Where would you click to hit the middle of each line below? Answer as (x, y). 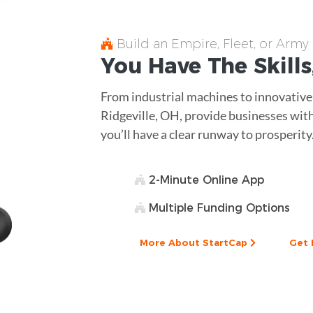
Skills (283, 66)
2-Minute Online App (205, 180)
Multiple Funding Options (218, 208)
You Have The (177, 66)
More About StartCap (195, 242)
